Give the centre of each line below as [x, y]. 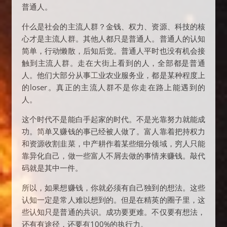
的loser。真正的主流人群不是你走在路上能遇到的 [113, 87]
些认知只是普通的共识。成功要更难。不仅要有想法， [113, 212]
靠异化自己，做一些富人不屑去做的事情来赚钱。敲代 [113, 156]
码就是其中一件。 [52, 168]
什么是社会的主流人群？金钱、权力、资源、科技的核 [113, 26]
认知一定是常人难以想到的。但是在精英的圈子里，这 [113, 200]
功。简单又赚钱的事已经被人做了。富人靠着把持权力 [113, 131]
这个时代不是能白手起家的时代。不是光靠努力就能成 [113, 119]
